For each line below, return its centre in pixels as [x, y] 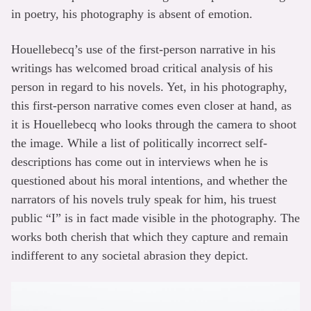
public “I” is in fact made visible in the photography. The [155, 218]
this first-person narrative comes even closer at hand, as [151, 105]
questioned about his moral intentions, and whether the [149, 180]
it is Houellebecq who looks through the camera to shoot [154, 124]
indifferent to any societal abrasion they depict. [130, 255]
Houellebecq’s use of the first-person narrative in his [143, 49]
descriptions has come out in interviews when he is [140, 161]
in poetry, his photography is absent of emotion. [132, 14]
